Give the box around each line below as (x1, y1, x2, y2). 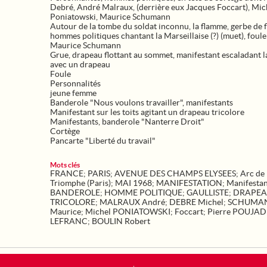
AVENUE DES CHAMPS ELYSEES (114, 169, 236, 178)
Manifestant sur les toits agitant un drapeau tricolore (50, 107, 244, 117)
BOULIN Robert (92, 216, 150, 226)
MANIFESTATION (156, 178, 222, 188)
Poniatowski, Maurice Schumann (50, 12, 170, 21)
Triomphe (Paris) (50, 178, 111, 188)
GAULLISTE (187, 188, 229, 197)
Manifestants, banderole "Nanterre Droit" (50, 117, 204, 126)
